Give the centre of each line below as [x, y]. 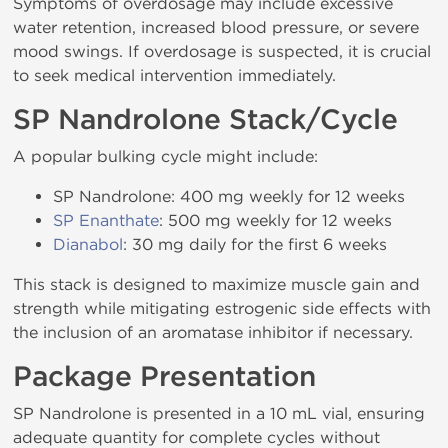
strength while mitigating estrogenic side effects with [222, 308]
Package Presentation [164, 377]
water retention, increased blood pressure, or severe [216, 27]
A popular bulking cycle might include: [165, 156]
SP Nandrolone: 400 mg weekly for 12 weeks [229, 196]
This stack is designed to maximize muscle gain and [216, 284]
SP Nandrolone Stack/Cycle [205, 120]
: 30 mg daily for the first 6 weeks [255, 244]
